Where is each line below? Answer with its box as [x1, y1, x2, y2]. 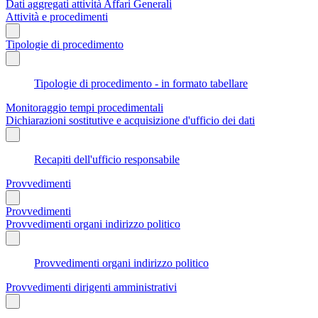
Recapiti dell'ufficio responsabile [34, 153, 180, 165]
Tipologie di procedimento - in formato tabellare [34, 77, 248, 89]
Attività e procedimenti [6, 10, 108, 23]
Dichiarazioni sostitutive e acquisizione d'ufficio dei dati [6, 114, 255, 126]
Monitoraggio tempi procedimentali [6, 101, 163, 114]
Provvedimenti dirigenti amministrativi [6, 280, 177, 293]
